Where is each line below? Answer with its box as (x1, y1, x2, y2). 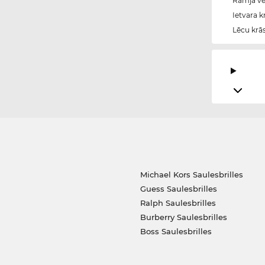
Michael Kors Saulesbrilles (140, 169, 243, 179)
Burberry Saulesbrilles (140, 212, 227, 222)
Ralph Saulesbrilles (140, 198, 216, 208)
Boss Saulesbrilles (140, 226, 212, 236)
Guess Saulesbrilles (140, 183, 217, 193)
